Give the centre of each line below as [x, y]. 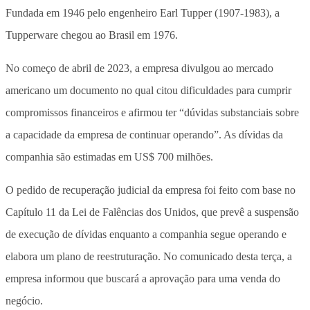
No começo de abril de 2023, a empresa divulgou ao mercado [139, 68]
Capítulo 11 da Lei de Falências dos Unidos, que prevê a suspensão [152, 212]
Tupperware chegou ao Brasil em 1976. [92, 35]
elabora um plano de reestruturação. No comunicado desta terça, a [149, 256]
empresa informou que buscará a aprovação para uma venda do [143, 278]
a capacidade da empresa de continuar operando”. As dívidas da [144, 134]
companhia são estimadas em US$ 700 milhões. [109, 156]
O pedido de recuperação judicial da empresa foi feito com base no [151, 190]
